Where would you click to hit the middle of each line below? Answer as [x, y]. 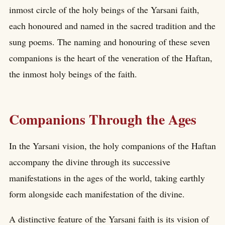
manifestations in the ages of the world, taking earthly [107, 178]
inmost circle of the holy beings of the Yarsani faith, [104, 10]
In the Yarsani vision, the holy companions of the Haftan [113, 145]
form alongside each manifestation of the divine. [97, 194]
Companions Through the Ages [103, 119]
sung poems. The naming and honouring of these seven [109, 42]
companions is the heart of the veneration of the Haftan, [111, 58]
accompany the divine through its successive [90, 161]
